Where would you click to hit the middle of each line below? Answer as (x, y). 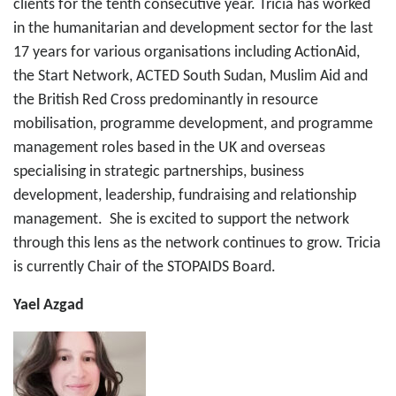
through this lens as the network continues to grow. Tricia (197, 243)
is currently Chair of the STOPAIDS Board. (145, 267)
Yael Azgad (49, 305)
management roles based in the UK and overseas (169, 148)
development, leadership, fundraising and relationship (185, 195)
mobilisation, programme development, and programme (193, 124)
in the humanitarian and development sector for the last (193, 28)
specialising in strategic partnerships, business (159, 171)
